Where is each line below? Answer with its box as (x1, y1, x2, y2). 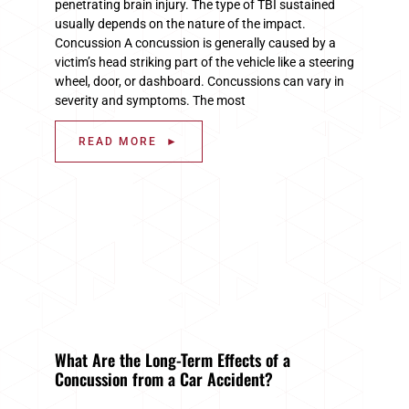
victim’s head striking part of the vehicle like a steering (55, 54, 354, 69)
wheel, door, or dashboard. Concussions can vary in (55, 73, 344, 89)
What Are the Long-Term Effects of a (55, 347, 290, 372)
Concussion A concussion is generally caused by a (55, 35, 336, 50)
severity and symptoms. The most (55, 92, 246, 108)
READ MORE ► (79, 134, 179, 148)
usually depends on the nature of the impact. (55, 16, 306, 31)
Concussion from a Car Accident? (55, 366, 273, 391)
